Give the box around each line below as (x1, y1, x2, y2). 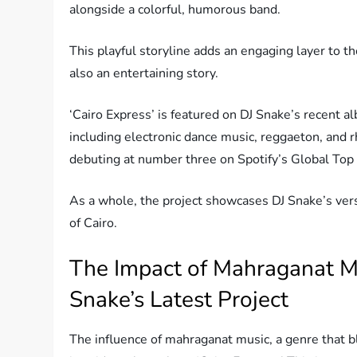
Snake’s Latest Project (69, 284, 289, 316)
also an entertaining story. (69, 65, 219, 83)
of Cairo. (69, 214, 118, 233)
